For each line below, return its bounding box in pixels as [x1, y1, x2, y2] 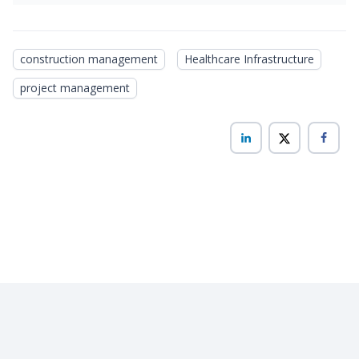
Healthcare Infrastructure [184, 50, 314, 67]
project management [20, 79, 130, 95]
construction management [20, 50, 158, 67]
